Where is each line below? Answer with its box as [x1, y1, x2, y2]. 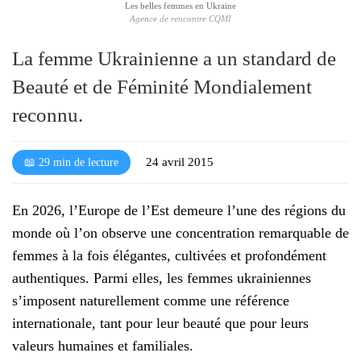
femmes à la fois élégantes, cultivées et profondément [12, 247, 326, 263]
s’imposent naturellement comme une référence [12, 292, 289, 309]
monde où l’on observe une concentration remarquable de [12, 224, 349, 241]
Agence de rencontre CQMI [130, 13, 231, 23]
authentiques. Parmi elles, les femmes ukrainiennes [12, 269, 311, 286]
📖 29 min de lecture [24, 156, 118, 168]
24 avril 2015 [146, 155, 214, 168]
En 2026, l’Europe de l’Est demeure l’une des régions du [12, 201, 346, 218]
